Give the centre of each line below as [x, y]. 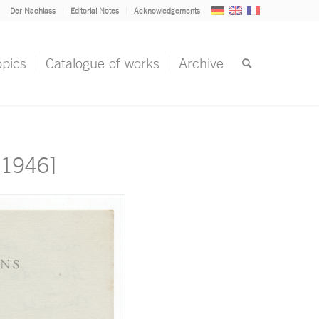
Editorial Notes [95, 11]
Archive [201, 63]
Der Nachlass [33, 11]
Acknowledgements [167, 11]
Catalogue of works [103, 63]
